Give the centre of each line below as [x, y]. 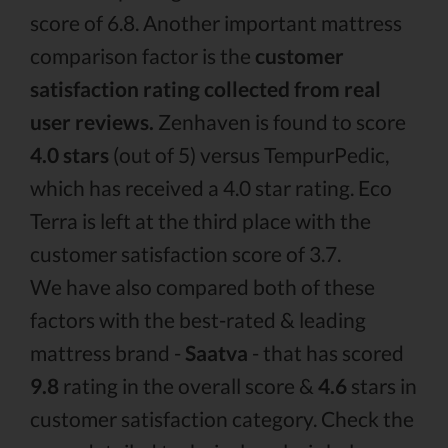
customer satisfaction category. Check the [222, 418]
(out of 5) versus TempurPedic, [249, 154]
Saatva [216, 352]
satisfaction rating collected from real [205, 88]
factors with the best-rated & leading [198, 319]
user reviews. [92, 121]
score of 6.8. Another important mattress [216, 22]
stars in [382, 385]
